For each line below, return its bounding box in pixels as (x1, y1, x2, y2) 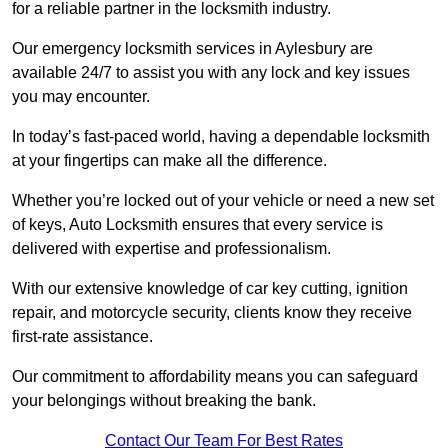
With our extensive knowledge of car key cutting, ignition (12, 280, 408, 298)
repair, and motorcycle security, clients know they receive (12, 304, 412, 322)
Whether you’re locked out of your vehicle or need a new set (12, 192, 434, 210)
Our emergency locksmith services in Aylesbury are (12, 40, 373, 58)
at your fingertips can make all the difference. (12, 152, 331, 170)
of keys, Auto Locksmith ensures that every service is (12, 216, 383, 234)
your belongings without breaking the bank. (12, 392, 316, 410)
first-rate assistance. (12, 328, 157, 346)
